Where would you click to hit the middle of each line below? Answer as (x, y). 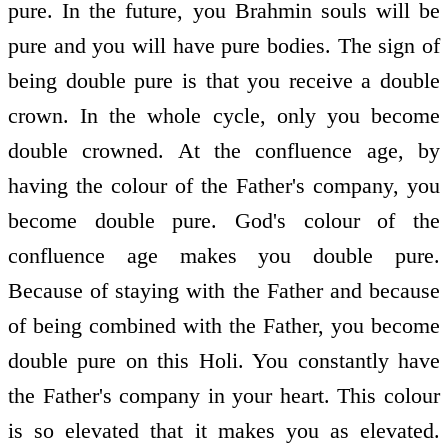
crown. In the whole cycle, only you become (224, 116)
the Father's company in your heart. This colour (224, 396)
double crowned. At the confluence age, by (224, 151)
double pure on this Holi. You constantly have (224, 361)
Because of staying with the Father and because (224, 291)
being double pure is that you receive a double (224, 81)
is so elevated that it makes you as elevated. (224, 431)
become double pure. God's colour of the (224, 221)
